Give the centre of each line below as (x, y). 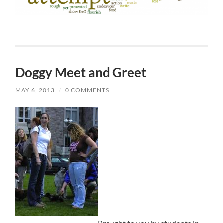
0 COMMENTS (87, 90)
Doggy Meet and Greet (81, 72)
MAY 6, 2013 (35, 90)
